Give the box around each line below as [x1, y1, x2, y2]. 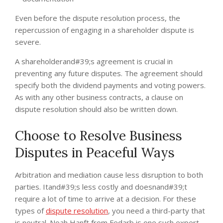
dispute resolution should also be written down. [15, 104, 178, 114]
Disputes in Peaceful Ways [15, 144, 175, 161]
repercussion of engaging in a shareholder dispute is [15, 24, 194, 35]
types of [15, 205, 46, 216]
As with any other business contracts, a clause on [15, 92, 183, 102]
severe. [15, 36, 41, 47]
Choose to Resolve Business [15, 127, 182, 144]
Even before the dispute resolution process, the [15, 12, 180, 23]
